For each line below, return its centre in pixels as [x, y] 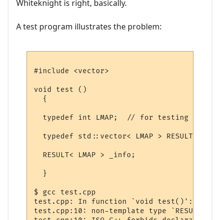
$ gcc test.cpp [65, 192]
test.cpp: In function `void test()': [114, 202]
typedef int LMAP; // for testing [111, 118]
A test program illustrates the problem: [89, 26]
